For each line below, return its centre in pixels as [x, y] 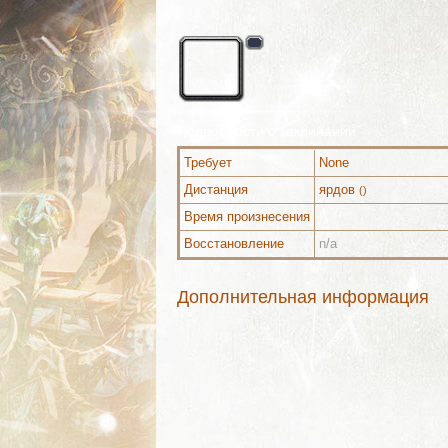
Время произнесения [247, 216]
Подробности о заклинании [266, 131]
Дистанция [216, 189]
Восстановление [234, 243]
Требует [208, 162]
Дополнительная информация [303, 297]
